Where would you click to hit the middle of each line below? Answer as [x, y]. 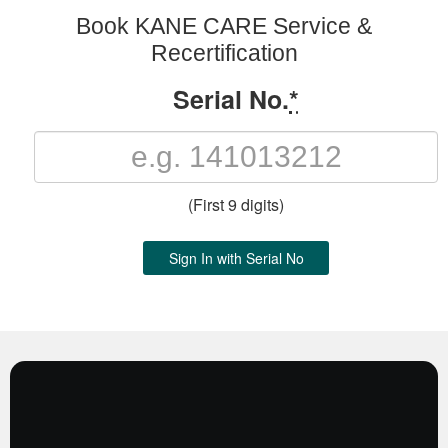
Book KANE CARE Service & [224, 26]
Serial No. [231, 99]
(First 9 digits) [236, 205]
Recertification [224, 53]
